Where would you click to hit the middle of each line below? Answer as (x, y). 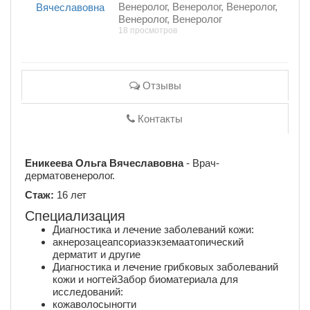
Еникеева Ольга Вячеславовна (104, 163)
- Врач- (201, 163)
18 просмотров (148, 30)
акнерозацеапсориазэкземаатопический (148, 241)
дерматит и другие (97, 254)
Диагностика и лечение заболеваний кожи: (153, 229)
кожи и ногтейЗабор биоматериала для (145, 279)
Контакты (160, 118)
